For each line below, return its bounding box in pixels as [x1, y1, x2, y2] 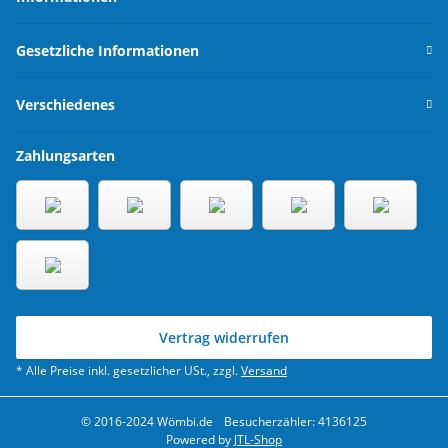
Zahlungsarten [16, 146, 115, 166]
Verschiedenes [16, 95, 115, 115]
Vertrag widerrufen [159, 328, 289, 348]
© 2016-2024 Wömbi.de [81, 413, 213, 431]
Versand [241, 362, 287, 380]
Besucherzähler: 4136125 [221, 413, 367, 431]
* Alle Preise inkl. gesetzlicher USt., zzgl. [16, 362, 241, 380]
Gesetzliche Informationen [16, 41, 199, 61]
